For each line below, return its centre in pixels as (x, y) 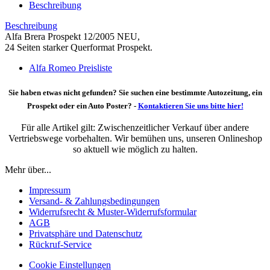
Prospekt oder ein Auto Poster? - (82, 105)
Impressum (50, 190)
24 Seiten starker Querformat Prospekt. (79, 47)
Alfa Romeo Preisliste (71, 67)
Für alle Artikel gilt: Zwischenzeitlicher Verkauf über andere (135, 128)
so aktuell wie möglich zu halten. (135, 149)
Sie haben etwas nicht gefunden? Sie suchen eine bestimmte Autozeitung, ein (135, 92)
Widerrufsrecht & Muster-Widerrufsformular (113, 212)
